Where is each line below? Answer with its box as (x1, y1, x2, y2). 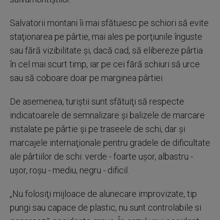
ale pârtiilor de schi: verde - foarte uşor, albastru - (10, 151, 193, 162)
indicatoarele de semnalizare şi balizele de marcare (10, 110, 205, 120)
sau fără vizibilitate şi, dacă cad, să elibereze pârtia (10, 45, 203, 55)
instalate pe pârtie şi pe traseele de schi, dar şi (10, 123, 185, 134)
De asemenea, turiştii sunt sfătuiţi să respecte (10, 96, 184, 107)
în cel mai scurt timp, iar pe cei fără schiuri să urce (10, 58, 200, 69)
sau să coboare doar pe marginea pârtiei (10, 72, 163, 83)
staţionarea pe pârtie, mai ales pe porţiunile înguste (10, 31, 202, 42)
